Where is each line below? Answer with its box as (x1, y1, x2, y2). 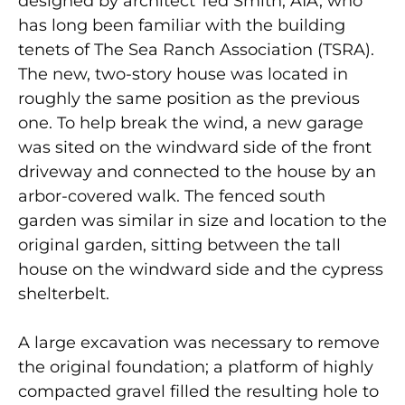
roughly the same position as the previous (18, 89, 360, 109)
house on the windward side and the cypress (18, 259, 383, 280)
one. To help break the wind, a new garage (18, 113, 363, 134)
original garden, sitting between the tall (18, 235, 341, 256)
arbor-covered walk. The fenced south (18, 186, 325, 207)
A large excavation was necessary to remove (18, 333, 380, 353)
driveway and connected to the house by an (18, 162, 376, 183)
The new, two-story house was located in (18, 64, 348, 85)
